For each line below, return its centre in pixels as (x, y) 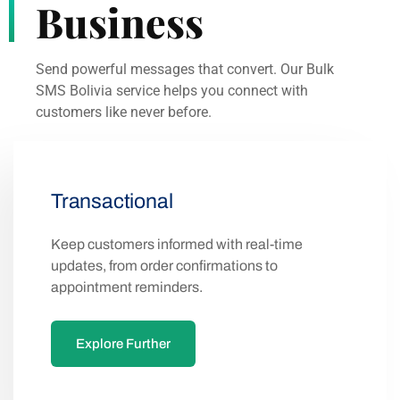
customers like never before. (124, 112)
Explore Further (123, 344)
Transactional (112, 202)
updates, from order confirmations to (164, 266)
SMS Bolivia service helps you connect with (172, 91)
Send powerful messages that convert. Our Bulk (185, 70)
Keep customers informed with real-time (177, 245)
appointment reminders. (127, 287)
